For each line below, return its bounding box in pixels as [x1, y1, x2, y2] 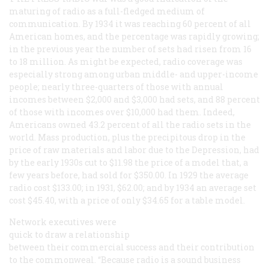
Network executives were [9, 216, 116, 228]
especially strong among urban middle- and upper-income [9, 68, 258, 80]
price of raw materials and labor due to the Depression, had [9, 144, 259, 156]
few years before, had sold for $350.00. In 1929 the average [9, 169, 249, 181]
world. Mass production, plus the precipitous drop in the [9, 131, 246, 143]
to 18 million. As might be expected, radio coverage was [9, 55, 243, 67]
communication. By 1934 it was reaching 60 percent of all [9, 17, 251, 29]
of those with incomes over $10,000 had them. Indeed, [9, 106, 235, 118]
